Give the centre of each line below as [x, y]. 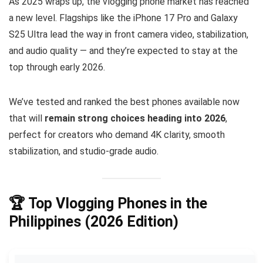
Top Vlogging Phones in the [118, 204]
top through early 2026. [57, 67]
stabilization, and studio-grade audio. [84, 151]
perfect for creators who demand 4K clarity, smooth [117, 135]
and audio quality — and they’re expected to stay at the [123, 51]
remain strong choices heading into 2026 [135, 118]
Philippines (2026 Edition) [94, 222]
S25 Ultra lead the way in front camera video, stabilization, [129, 34]
